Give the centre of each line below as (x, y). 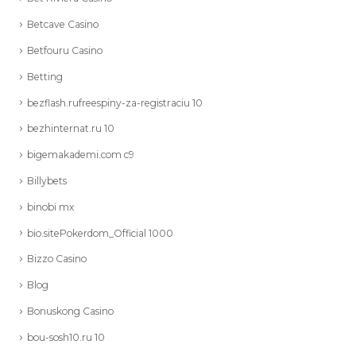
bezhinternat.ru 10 (71, 129)
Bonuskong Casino (70, 311)
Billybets (47, 181)
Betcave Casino (63, 25)
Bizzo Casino (57, 259)
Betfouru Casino (65, 50)
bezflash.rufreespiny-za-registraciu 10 (115, 103)
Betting (45, 76)
